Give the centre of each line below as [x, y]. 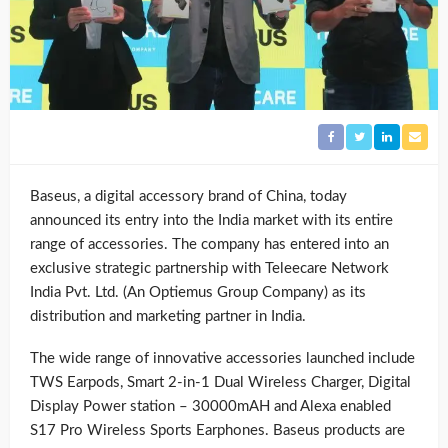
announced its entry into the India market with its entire [211, 220]
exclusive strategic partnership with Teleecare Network [209, 268]
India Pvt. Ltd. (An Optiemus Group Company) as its [198, 292]
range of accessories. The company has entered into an [209, 244]
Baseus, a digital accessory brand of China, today [188, 196]
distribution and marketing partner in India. [168, 316]
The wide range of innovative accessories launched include [222, 358]
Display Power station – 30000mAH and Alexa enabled [210, 406]
